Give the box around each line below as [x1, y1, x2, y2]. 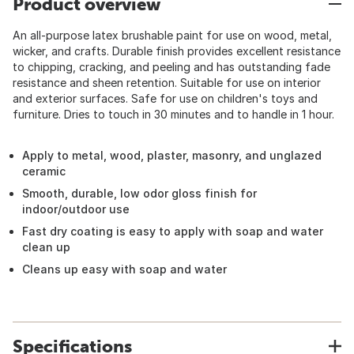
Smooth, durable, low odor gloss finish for [22, 186, 257, 200]
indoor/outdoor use [22, 202, 130, 216]
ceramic [22, 164, 66, 178]
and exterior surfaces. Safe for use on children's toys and [13, 92, 318, 105]
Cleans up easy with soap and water [22, 262, 227, 276]
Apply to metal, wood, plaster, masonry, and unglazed [22, 149, 322, 162]
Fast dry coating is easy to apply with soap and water [22, 224, 323, 238]
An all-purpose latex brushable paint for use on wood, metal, [13, 28, 332, 42]
